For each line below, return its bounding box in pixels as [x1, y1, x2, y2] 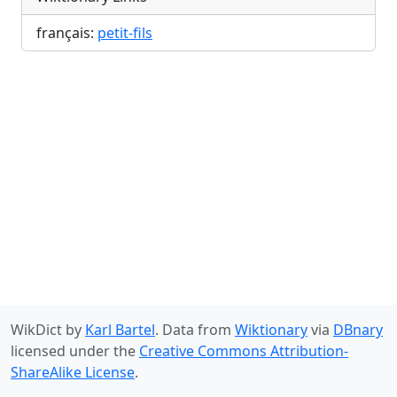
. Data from [155, 320, 235, 339]
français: [36, 23, 97, 43]
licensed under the [11, 341, 139, 361]
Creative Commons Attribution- [139, 341, 348, 361]
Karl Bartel [85, 320, 155, 339]
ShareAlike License [11, 362, 135, 382]
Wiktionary [235, 320, 307, 339]
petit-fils [97, 23, 152, 43]
